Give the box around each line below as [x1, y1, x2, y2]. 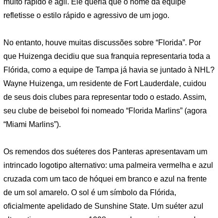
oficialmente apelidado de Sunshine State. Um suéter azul [3, 201, 203, 210]
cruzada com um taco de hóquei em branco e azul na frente [3, 174, 207, 183]
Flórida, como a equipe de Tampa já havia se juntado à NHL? [3, 66, 215, 74]
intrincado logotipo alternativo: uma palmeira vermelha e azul [3, 161, 213, 169]
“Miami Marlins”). [3, 120, 61, 129]
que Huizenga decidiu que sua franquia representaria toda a [3, 52, 210, 61]
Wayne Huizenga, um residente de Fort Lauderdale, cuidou [3, 79, 206, 88]
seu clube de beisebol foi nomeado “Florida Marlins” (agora [3, 107, 207, 115]
